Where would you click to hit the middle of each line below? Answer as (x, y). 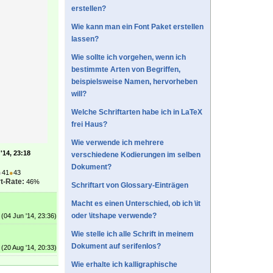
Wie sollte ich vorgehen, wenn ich (129, 58)
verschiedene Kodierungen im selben (136, 155)
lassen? (85, 39)
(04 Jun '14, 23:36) (29, 216)
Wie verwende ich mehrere (118, 143)
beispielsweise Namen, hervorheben (134, 82)
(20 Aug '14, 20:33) (29, 248)
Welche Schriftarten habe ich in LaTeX (137, 112)
